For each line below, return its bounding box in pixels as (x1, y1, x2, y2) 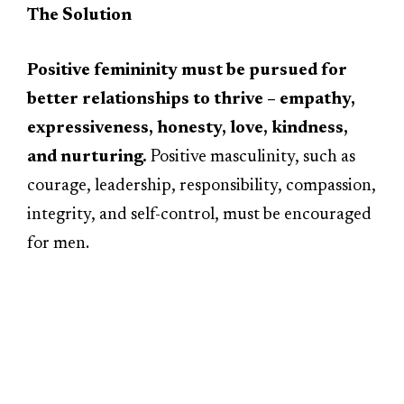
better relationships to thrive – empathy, (27, 90, 355, 108)
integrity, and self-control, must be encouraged (27, 206, 372, 224)
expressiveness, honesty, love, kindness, (27, 119, 348, 137)
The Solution (27, 6, 132, 24)
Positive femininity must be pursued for (27, 61, 347, 79)
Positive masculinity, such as (147, 148, 355, 166)
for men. (27, 234, 89, 252)
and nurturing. (27, 148, 147, 166)
